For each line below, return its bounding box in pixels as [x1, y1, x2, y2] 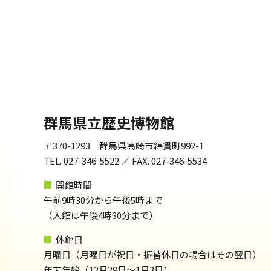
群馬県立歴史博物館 [44, 112, 174, 133]
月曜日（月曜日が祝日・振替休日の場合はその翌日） [44, 248, 261, 261]
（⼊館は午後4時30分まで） [44, 209, 158, 221]
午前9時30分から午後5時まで [44, 194, 163, 206]
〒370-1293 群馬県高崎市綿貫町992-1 [44, 139, 204, 152]
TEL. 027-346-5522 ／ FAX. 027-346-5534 [44, 154, 207, 167]
